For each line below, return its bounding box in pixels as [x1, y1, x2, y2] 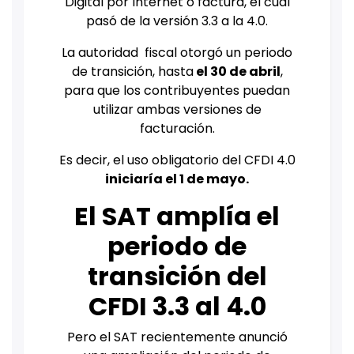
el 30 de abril [193, 62, 281, 81]
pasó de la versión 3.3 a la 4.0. [86, 12, 268, 31]
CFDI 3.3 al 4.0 [88, 288, 266, 325]
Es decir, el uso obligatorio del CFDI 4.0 [58, 151, 296, 170]
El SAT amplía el [74, 198, 280, 235]
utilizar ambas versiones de [92, 100, 262, 119]
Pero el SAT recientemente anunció [66, 328, 288, 347]
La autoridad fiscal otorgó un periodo [62, 43, 292, 62]
